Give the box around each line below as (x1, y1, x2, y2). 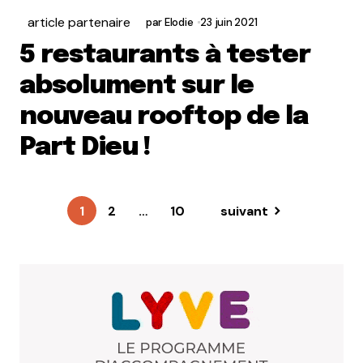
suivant (220, 202, 268, 220)
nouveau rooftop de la (19, 104, 308, 130)
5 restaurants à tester (19, 42, 310, 69)
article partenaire (28, 14, 130, 31)
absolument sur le (19, 73, 254, 100)
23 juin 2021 (200, 15, 258, 29)
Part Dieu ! (19, 135, 152, 161)
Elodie (164, 15, 194, 29)
